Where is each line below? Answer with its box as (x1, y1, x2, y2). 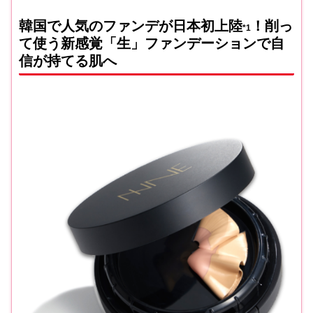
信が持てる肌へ (19, 53, 117, 69)
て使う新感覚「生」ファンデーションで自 (19, 36, 284, 52)
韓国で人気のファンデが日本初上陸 (19, 18, 242, 34)
